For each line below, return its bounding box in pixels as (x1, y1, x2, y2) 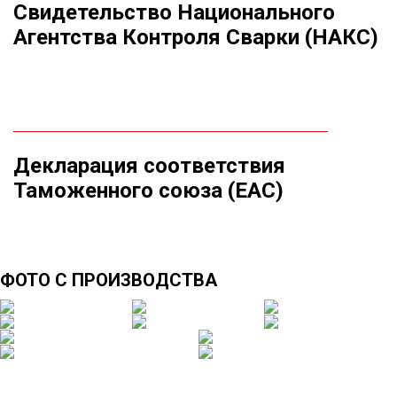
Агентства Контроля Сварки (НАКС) (13, 24, 378, 50)
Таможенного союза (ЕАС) (13, 177, 284, 203)
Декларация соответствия (13, 152, 285, 178)
